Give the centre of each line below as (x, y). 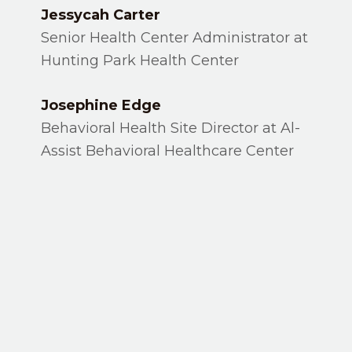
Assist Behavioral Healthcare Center (168, 151)
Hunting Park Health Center (140, 60)
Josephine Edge (101, 105)
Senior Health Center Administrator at (175, 38)
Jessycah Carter (101, 15)
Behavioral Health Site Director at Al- (171, 128)
